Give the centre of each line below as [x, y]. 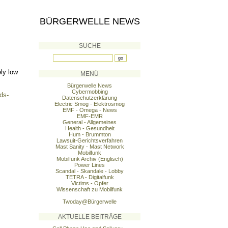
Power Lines [90, 165]
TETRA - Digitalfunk [90, 177]
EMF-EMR [90, 116]
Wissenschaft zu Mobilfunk [90, 189]
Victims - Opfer [90, 183]
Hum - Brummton [90, 134]
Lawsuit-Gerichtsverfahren [90, 140]
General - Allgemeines [90, 122]
